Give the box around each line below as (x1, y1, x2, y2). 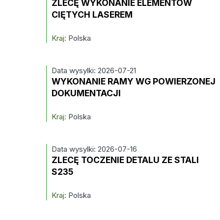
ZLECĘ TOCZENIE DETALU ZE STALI (52, 155, 199, 165)
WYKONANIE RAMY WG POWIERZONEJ (52, 76, 216, 86)
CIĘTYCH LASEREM (52, 9, 133, 20)
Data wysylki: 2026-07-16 (52, 144, 137, 154)
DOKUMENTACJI (52, 88, 121, 98)
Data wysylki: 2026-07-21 (52, 66, 137, 75)
